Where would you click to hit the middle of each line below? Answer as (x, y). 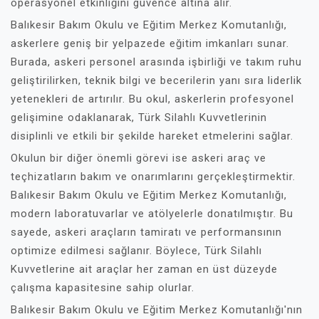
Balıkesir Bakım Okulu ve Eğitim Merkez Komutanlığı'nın (157, 310)
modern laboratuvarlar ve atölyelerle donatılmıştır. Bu (152, 214)
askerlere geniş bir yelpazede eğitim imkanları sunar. (150, 43)
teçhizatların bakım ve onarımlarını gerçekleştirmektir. (153, 177)
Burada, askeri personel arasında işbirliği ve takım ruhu (156, 62)
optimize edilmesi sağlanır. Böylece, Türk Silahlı (136, 251)
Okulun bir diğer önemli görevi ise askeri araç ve (138, 158)
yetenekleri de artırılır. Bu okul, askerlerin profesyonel (152, 99)
